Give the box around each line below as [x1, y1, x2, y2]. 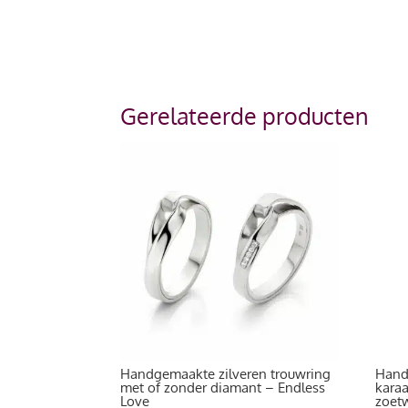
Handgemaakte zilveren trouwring [120, 365, 331, 383]
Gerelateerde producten [120, 101, 368, 131]
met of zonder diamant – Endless [120, 379, 325, 397]
